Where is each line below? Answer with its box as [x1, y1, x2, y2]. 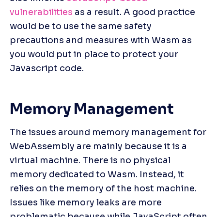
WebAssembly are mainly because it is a [10, 140, 187, 152]
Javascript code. [10, 62, 84, 74]
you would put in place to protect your [10, 48, 178, 60]
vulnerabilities [10, 6, 73, 17]
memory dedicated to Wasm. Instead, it [10, 169, 184, 180]
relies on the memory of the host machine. [10, 183, 197, 194]
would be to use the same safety [10, 20, 152, 31]
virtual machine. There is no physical [10, 155, 170, 166]
